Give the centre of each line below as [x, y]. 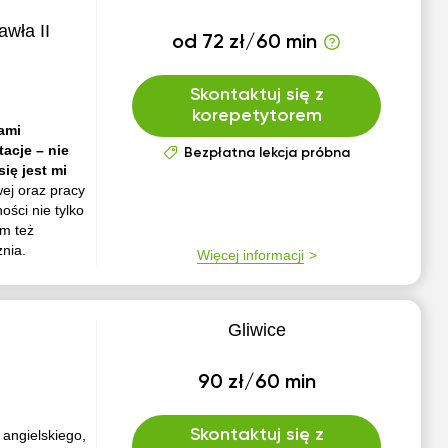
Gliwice [256, 330]
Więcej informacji [250, 255]
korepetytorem [256, 116]
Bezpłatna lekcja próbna [266, 153]
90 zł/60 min [256, 383]
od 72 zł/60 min [245, 43]
